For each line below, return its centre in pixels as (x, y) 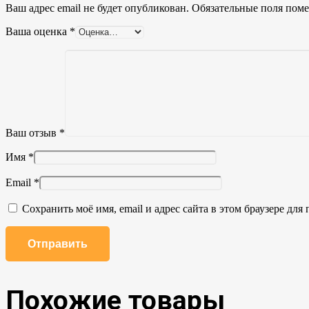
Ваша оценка (38, 31)
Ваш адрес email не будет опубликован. (97, 8)
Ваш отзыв (32, 132)
